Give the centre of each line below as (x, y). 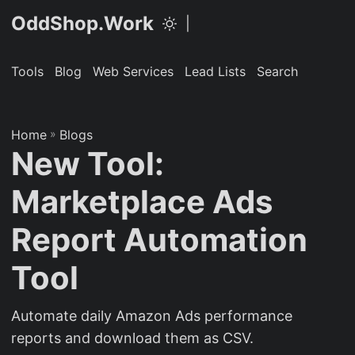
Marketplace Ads (142, 202)
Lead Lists (215, 71)
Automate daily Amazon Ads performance (152, 316)
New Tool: (88, 164)
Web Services (133, 71)
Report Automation (159, 240)
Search (277, 71)
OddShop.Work (82, 23)
